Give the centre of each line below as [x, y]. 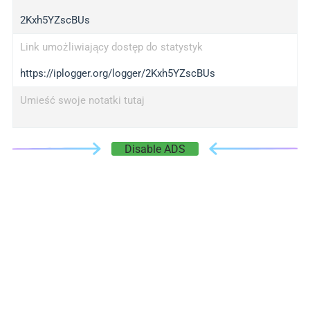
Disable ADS [155, 149]
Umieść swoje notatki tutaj [82, 100]
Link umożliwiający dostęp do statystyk [111, 47]
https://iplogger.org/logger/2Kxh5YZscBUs [117, 73]
